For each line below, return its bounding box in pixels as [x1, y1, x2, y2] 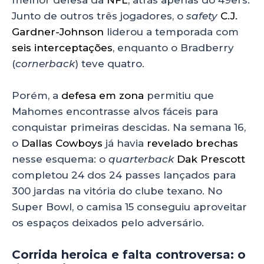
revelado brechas [147, 137, 238, 150]
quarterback [108, 153, 177, 166]
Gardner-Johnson [12, 26, 104, 38]
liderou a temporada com [104, 26, 239, 38]
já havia [103, 137, 147, 150]
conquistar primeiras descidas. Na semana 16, [12, 121, 246, 134]
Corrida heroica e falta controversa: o [12, 247, 246, 262]
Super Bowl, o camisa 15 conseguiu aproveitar [12, 201, 247, 213]
